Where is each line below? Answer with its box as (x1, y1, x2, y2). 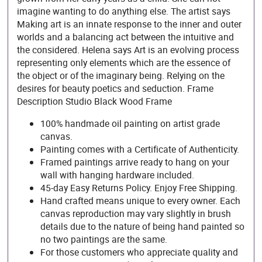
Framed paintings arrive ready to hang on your (40, 155, 230, 168)
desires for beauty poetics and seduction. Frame (17, 81, 214, 95)
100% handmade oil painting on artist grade (40, 116, 220, 130)
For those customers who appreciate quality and (40, 245, 239, 258)
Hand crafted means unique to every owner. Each (40, 194, 241, 207)
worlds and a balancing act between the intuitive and (17, 30, 235, 43)
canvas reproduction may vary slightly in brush (40, 206, 232, 220)
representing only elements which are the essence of (17, 56, 231, 69)
